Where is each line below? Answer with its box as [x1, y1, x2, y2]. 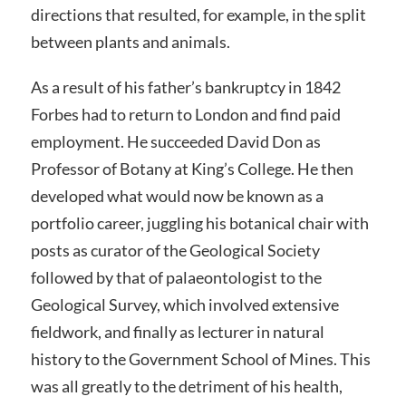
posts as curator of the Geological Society [30, 239, 320, 260]
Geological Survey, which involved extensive [30, 294, 339, 314]
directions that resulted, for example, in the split [30, 4, 366, 24]
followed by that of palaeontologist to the [30, 266, 322, 287]
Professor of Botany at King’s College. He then [30, 158, 353, 179]
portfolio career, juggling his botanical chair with [30, 212, 369, 233]
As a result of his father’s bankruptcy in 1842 [30, 76, 341, 97]
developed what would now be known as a [30, 185, 324, 206]
